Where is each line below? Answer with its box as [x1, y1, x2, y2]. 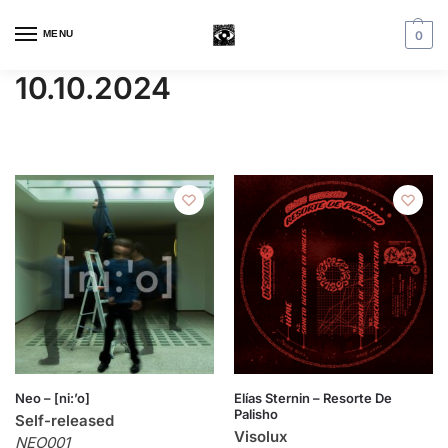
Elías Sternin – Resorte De [234, 390, 392, 406]
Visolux [234, 427, 288, 446]
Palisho [234, 406, 278, 422]
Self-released [15, 411, 114, 430]
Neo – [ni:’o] [15, 390, 90, 406]
